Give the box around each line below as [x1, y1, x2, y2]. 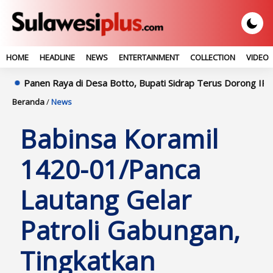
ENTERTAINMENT [119, 52, 179, 63]
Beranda [12, 96, 44, 107]
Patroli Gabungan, [20, 213, 241, 247]
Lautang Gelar [20, 182, 192, 217]
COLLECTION [190, 52, 235, 63]
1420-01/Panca [20, 152, 201, 186]
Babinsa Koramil [20, 121, 219, 156]
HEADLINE [40, 52, 75, 63]
